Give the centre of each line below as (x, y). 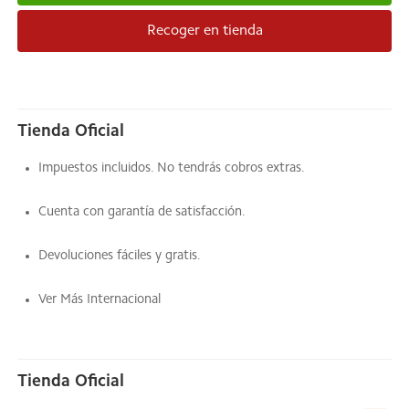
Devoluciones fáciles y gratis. (120, 256)
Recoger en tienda (204, 31)
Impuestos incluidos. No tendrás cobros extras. (172, 168)
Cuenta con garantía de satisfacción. (142, 212)
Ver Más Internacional (100, 300)
